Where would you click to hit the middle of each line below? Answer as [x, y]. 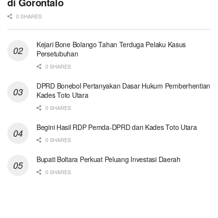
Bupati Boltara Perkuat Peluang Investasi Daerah [109, 159]
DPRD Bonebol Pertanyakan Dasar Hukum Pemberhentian [124, 86]
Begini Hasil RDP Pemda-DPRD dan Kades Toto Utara [117, 127]
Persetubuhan [57, 54]
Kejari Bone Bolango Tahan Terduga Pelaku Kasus [111, 45]
